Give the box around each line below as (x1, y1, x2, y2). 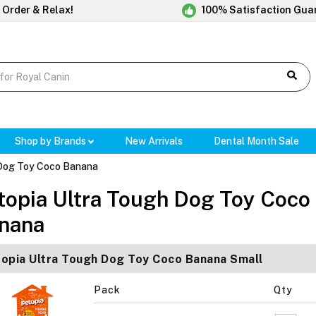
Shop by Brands (14, 135, 88, 147)
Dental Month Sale (214, 135, 300, 147)
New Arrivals (125, 135, 183, 147)
